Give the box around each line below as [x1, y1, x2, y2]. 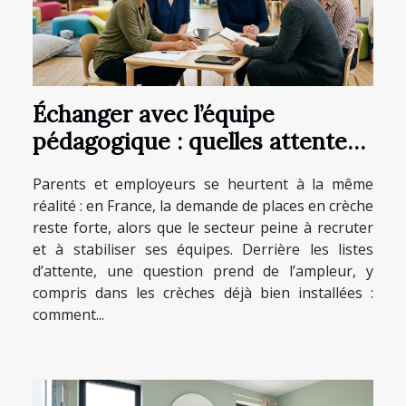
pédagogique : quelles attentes [33, 126, 358, 156]
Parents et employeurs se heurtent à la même [33, 173, 373, 194]
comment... [33, 304, 104, 324]
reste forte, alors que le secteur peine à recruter [33, 217, 373, 237]
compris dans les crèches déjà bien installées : [33, 282, 373, 303]
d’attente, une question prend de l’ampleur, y [33, 260, 373, 281]
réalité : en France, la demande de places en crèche [33, 195, 373, 216]
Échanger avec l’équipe [33, 99, 275, 129]
